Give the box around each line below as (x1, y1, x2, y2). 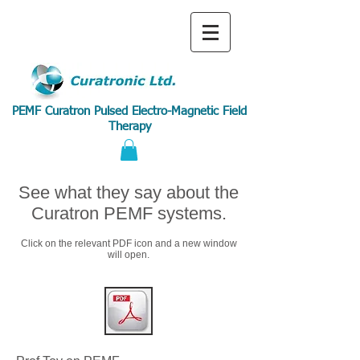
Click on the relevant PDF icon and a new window (20, 238, 237, 250)
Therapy (108, 121, 151, 133)
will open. (108, 249, 149, 261)
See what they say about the (18, 182, 239, 203)
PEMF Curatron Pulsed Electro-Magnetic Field (12, 105, 247, 117)
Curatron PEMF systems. (31, 203, 227, 224)
